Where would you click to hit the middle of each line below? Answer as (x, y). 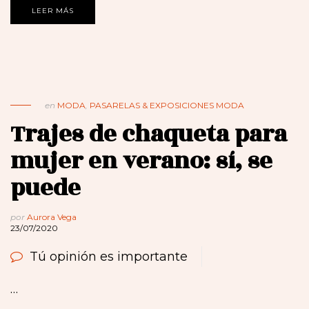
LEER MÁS (53, 11)
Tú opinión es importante (109, 257)
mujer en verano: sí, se (141, 161)
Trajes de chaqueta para (149, 134)
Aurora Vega (52, 217)
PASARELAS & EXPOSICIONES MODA (167, 106)
